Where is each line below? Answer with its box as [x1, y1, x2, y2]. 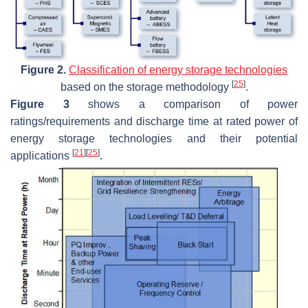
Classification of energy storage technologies [69, 63, 287, 76]
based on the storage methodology [60, 80, 232, 93]
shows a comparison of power [69, 98, 298, 110]
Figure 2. [21, 63, 66, 76]
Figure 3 [10, 98, 69, 110]
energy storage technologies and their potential [10, 132, 298, 144]
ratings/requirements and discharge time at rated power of [10, 115, 298, 127]
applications [10, 149, 72, 162]
